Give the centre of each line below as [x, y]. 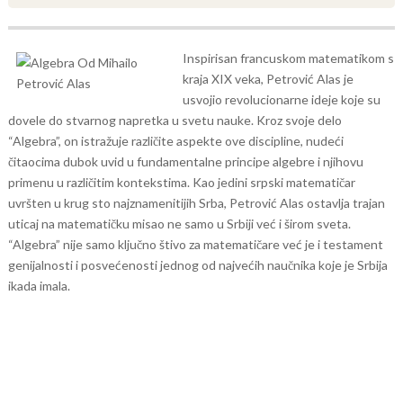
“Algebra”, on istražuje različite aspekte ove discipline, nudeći [175, 141]
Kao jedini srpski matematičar [273, 182]
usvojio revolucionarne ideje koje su [281, 99]
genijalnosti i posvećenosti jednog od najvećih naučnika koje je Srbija [197, 265]
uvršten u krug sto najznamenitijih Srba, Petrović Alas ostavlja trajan [196, 203]
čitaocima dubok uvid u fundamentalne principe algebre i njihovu [185, 161]
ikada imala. [39, 286]
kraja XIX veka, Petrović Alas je [268, 79]
